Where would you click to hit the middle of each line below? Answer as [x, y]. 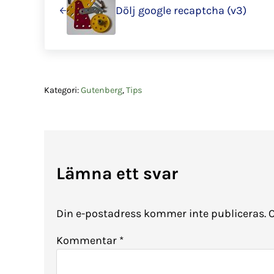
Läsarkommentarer [142, 114]
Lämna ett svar [117, 174]
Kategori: [62, 91]
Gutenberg [102, 91]
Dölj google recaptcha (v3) [181, 11]
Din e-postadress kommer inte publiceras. [161, 213]
